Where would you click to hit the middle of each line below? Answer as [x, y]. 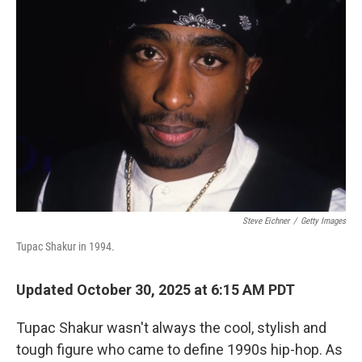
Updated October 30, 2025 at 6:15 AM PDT [156, 290]
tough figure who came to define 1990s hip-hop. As [179, 349]
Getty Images [323, 221]
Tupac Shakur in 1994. [65, 246]
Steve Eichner [266, 221]
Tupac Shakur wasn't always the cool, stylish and [171, 328]
